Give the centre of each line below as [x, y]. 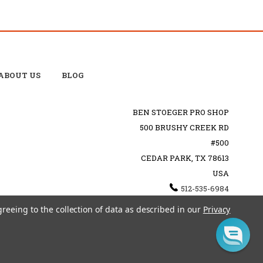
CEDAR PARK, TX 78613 [185, 158]
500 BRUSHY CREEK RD [184, 127]
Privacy [217, 209]
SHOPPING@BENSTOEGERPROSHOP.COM [149, 203]
